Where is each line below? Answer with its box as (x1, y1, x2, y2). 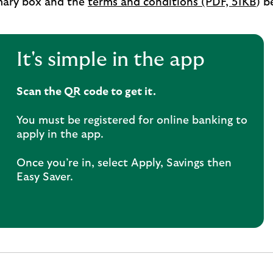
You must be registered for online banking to (16, 115, 247, 126)
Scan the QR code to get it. (16, 87, 156, 97)
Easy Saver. (16, 172, 73, 183)
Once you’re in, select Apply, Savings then (16, 158, 232, 169)
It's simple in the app (16, 50, 205, 69)
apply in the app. (16, 129, 104, 140)
